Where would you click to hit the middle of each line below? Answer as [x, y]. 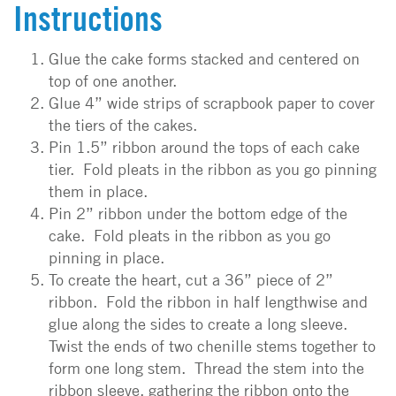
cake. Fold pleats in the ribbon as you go [190, 236]
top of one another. [113, 81]
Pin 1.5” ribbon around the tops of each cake [204, 147]
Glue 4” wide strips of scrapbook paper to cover [212, 103]
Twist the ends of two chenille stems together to [212, 346]
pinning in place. [107, 258]
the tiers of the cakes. [123, 125]
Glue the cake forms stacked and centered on [204, 59]
